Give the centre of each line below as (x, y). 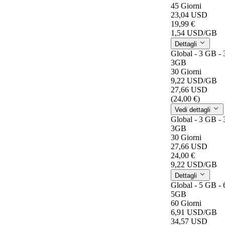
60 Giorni (186, 203)
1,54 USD (187, 33)
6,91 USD (187, 212)
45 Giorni (186, 6)
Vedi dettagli (194, 109)
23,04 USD (189, 15)
